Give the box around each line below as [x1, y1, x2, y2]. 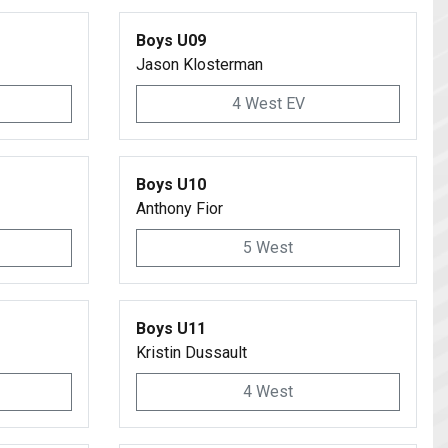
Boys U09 [136, 31, 206, 50]
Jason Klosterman [136, 55, 263, 74]
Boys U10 [136, 175, 206, 194]
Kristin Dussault [136, 343, 247, 362]
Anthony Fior [136, 199, 223, 218]
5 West [243, 238, 293, 257]
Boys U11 [136, 319, 206, 338]
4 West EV [231, 94, 305, 113]
